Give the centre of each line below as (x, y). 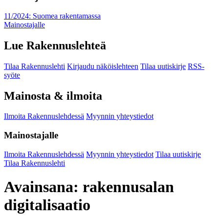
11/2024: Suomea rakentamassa (52, 16)
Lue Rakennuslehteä (55, 45)
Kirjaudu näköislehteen (103, 66)
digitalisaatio (47, 205)
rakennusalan (128, 187)
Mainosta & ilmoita (53, 96)
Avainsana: (43, 187)
